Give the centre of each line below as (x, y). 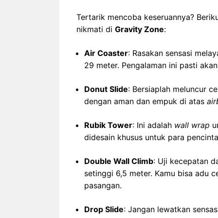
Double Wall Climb (119, 161)
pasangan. (103, 185)
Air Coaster (106, 53)
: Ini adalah (153, 125)
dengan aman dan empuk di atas (145, 101)
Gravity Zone (139, 29)
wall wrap (192, 125)
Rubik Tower (108, 125)
